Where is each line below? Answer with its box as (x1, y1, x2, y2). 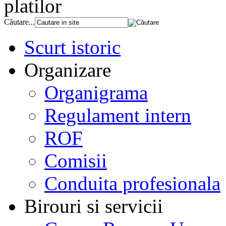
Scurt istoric (24, 36, 121, 58)
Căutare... (4, 17, 35, 26)
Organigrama (44, 81, 148, 103)
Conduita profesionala (44, 172, 220, 194)
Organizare (24, 59, 111, 81)
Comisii (44, 149, 107, 172)
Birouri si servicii (24, 195, 163, 217)
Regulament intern (44, 104, 191, 126)
